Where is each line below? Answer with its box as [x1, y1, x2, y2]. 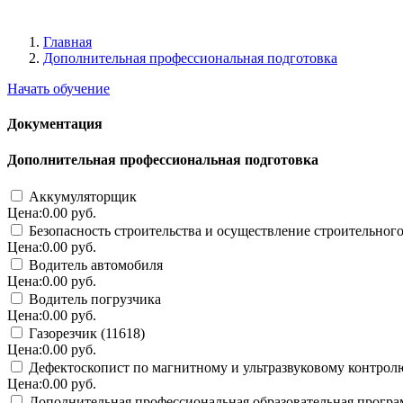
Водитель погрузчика [25, 291, 161, 307]
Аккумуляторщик [25, 188, 137, 204]
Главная [43, 34, 92, 49]
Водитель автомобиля [25, 256, 163, 273]
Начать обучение [7, 81, 110, 96]
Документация [7, 116, 103, 132]
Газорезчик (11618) [25, 325, 145, 341]
